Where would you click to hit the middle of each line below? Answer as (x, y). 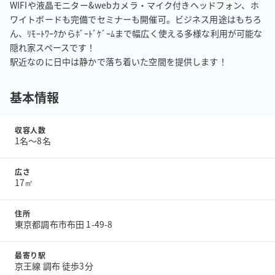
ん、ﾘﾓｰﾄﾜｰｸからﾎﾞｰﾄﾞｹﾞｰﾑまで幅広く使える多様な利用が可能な (136, 33)
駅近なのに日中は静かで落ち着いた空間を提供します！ (118, 61)
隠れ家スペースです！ (53, 47)
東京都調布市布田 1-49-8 (64, 224)
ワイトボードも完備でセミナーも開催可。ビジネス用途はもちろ (136, 19)
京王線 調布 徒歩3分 (54, 266)
